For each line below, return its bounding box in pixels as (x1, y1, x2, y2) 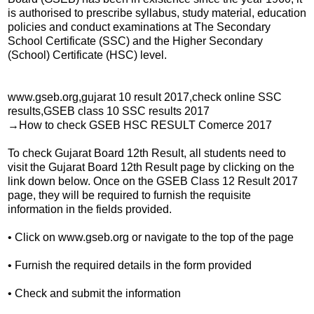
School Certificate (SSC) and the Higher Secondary (8, 34, 263, 47)
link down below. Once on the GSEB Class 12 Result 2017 (8, 175, 298, 187)
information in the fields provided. (8, 203, 172, 215)
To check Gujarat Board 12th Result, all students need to (8, 146, 286, 159)
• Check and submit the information (8, 287, 181, 299)
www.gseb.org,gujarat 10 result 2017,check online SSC (8, 90, 282, 103)
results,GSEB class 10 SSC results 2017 (8, 104, 210, 117)
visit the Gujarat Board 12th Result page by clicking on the (8, 161, 294, 173)
